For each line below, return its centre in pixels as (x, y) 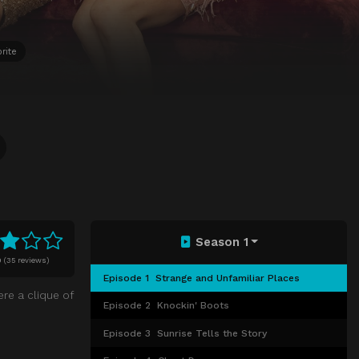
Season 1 (222, 242)
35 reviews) (28, 260)
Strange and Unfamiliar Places (228, 278)
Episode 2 (127, 306)
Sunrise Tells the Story (212, 333)
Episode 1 (127, 278)
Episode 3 (127, 333)
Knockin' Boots (194, 306)
